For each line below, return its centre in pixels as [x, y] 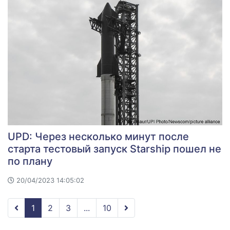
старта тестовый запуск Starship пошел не [114, 149]
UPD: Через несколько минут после [98, 136]
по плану [30, 161]
